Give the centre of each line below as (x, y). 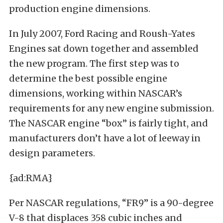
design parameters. (52, 153)
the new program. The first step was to (94, 63)
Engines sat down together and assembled (104, 49)
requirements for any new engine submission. (111, 108)
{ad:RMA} (31, 178)
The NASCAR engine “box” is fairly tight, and (109, 123)
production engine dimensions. (80, 9)
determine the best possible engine (88, 78)
